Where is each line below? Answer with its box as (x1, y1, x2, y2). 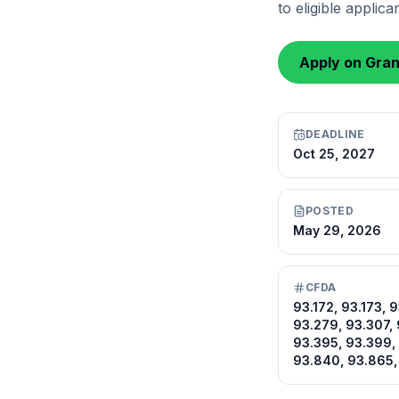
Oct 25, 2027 (293, 146, 375, 161)
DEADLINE (305, 127, 365, 141)
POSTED (305, 204, 354, 217)
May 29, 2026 (293, 223, 381, 238)
